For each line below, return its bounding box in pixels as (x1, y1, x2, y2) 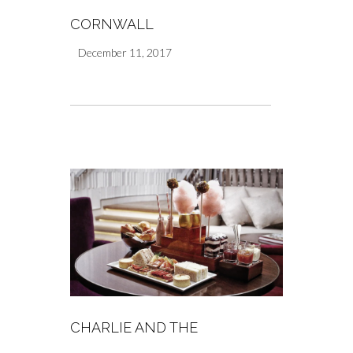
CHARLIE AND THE (70, 318, 198, 336)
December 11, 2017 (78, 45, 172, 59)
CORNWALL (70, 15, 154, 32)
